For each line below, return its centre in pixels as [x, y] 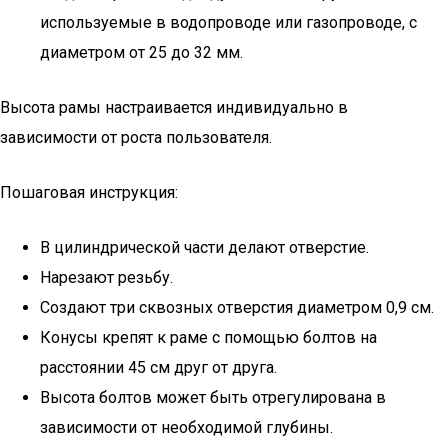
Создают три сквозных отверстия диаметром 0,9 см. [237, 307]
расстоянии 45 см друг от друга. [158, 367]
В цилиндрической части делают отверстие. [204, 247]
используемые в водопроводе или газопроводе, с [228, 22]
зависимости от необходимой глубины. [186, 427]
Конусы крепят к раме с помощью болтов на [208, 337]
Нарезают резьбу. [106, 277]
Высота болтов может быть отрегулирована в [213, 397]
